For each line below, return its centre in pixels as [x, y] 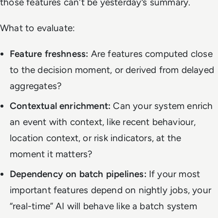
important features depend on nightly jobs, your [110, 190]
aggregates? [36, 86]
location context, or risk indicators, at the [96, 138]
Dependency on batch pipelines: [78, 174]
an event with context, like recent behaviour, [103, 122]
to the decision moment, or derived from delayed [112, 70]
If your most [173, 174]
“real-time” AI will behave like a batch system [103, 206]
